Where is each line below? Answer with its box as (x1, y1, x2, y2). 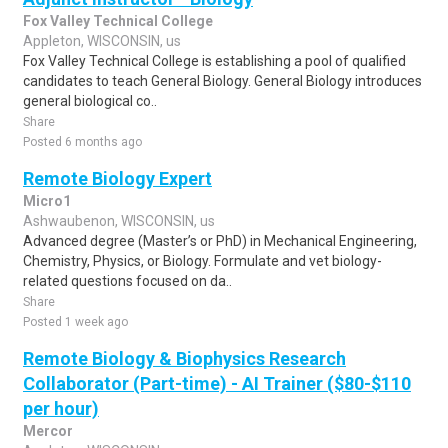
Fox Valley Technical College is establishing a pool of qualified (23, 53, 406, 69)
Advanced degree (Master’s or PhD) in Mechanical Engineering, (23, 233, 417, 249)
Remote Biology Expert (23, 168, 212, 189)
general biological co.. (23, 93, 157, 109)
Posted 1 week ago (23, 315, 128, 329)
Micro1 (23, 193, 71, 209)
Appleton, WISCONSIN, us (23, 33, 181, 49)
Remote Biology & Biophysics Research (23, 348, 346, 369)
